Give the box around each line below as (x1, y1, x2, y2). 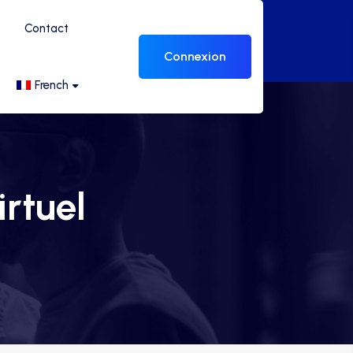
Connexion (164, 49, 226, 64)
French (35, 78, 69, 92)
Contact (24, 21, 69, 35)
